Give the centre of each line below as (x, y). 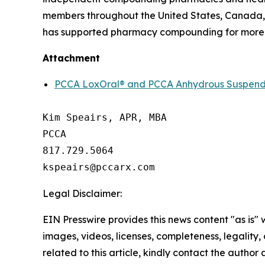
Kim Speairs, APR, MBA (105, 117)
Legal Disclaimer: (82, 193)
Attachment (71, 58)
